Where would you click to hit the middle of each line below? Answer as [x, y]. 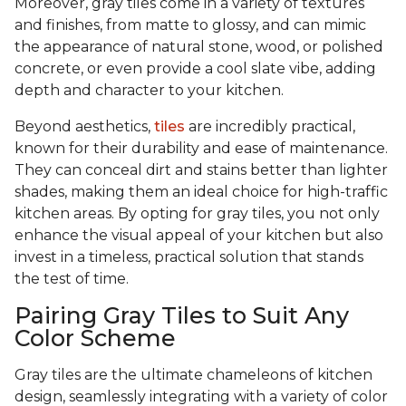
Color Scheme [95, 338]
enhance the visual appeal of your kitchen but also [199, 236]
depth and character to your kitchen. [151, 91]
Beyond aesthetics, [84, 127]
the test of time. [72, 279]
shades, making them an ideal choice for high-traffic [201, 192]
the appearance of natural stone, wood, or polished [199, 47]
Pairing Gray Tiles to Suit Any [182, 316]
